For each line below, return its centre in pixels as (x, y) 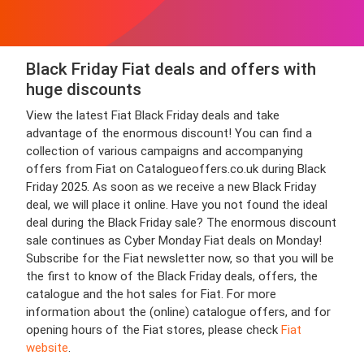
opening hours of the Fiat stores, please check (154, 330)
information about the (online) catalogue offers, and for (178, 312)
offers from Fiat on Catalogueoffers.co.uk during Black (176, 169)
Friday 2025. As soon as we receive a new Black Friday (171, 187)
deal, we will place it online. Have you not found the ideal (177, 205)
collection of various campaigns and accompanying (165, 151)
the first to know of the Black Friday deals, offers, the (172, 276)
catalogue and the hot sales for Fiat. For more (151, 294)
